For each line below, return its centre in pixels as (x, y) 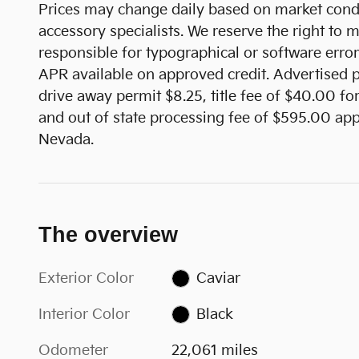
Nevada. (68, 139)
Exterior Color (86, 278)
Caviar (218, 278)
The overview (108, 234)
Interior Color (84, 314)
